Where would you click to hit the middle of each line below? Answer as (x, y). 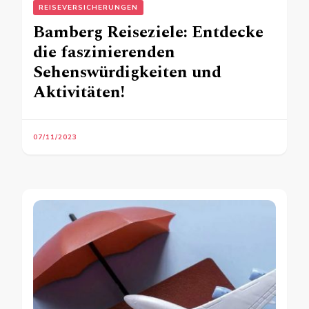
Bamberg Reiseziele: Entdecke (148, 33)
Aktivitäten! (79, 93)
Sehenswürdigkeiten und (127, 73)
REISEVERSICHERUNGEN (88, 8)
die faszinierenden (104, 53)
